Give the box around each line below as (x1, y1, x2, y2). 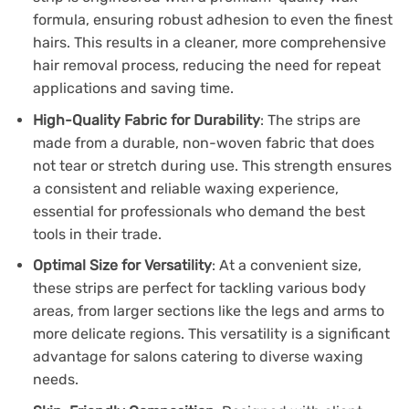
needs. (32, 371, 79, 389)
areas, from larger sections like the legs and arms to (32, 302, 384, 320)
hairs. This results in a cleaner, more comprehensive (32, 33, 386, 51)
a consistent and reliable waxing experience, (32, 179, 339, 197)
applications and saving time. (32, 79, 234, 97)
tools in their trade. (32, 225, 162, 243)
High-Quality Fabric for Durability (32, 110, 260, 129)
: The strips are (259, 110, 361, 129)
